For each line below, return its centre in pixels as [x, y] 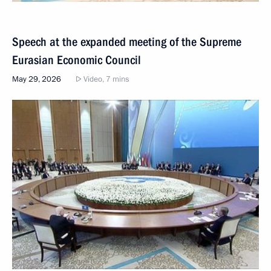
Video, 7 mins [105, 79]
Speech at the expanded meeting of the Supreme [127, 41]
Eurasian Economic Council [77, 60]
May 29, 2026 [37, 79]
